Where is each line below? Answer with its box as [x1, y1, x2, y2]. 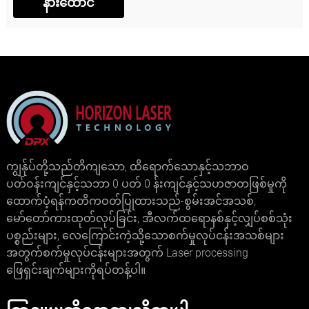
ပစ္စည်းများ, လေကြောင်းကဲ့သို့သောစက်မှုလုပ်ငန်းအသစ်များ [6, 229, 284, 242]
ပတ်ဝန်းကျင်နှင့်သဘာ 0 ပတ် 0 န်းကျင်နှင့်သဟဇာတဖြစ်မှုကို [6, 177, 287, 190]
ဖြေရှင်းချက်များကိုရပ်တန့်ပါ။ [6, 263, 146, 277]
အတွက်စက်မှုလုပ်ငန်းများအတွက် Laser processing [6, 246, 248, 259]
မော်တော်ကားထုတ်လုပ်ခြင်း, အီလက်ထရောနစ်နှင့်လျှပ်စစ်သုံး [6, 212, 292, 225]
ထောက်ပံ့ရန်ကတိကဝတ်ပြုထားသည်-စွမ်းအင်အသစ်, [6, 195, 256, 208]
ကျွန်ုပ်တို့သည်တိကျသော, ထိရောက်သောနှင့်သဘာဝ [6, 160, 249, 173]
